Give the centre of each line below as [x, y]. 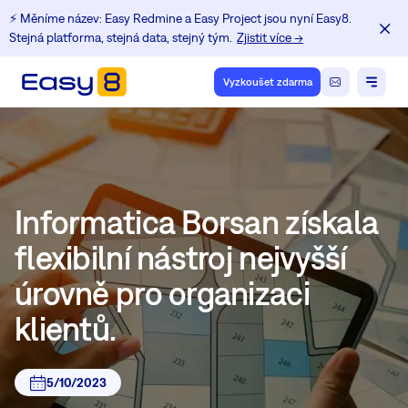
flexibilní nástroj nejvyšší [181, 258]
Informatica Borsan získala [197, 222]
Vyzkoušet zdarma [267, 82]
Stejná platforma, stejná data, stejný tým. [121, 37]
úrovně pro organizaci [162, 293]
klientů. [66, 329]
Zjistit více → [270, 37]
